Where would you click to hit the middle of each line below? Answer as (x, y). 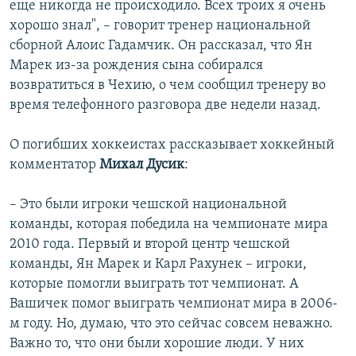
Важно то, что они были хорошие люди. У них (157, 344)
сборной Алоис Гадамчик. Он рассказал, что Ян (161, 46)
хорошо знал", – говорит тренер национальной (160, 26)
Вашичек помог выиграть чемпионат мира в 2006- (174, 304)
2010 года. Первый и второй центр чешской (150, 245)
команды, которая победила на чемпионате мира (169, 225)
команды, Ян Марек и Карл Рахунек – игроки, (158, 265)
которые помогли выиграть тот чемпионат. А (154, 284)
